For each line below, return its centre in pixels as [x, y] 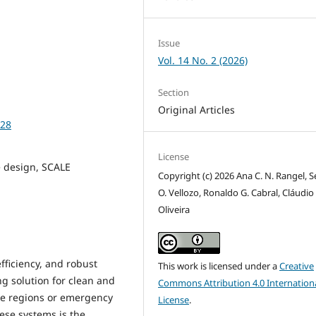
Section [174, 92]
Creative [297, 266]
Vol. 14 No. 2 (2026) [203, 60]
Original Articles [197, 109]
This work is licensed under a [219, 266]
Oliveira [174, 210]
